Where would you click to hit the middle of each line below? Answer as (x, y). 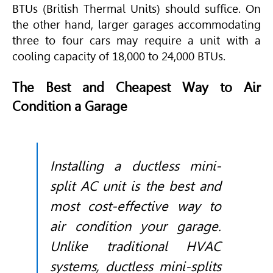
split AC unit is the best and (136, 186)
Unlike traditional (118, 246)
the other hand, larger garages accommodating (136, 24)
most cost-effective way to (136, 206)
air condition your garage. (136, 226)
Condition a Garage (70, 106)
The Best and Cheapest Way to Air (136, 87)
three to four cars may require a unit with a (136, 40)
